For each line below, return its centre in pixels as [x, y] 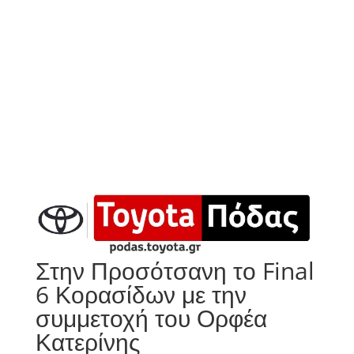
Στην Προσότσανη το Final [175, 271]
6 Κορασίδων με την [141, 295]
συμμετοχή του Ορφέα [151, 318]
